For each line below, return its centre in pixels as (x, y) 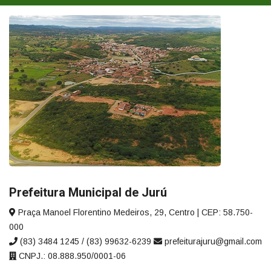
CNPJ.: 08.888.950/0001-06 (71, 256)
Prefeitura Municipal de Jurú (88, 193)
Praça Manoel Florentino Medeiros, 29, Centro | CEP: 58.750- (134, 213)
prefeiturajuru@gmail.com (212, 242)
